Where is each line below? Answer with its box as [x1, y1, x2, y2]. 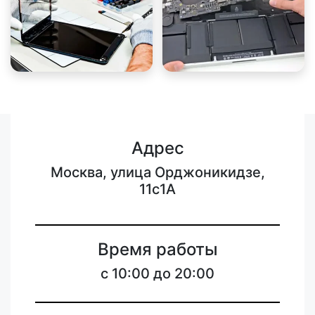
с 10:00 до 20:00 [101, 265, 214, 282]
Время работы [97, 239, 218, 259]
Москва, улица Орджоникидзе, [50, 164, 265, 181]
